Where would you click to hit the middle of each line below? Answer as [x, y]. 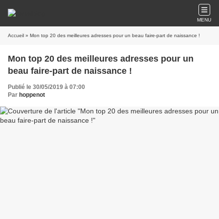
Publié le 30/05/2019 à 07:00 [46, 87]
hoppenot [32, 95]
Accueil [16, 35]
